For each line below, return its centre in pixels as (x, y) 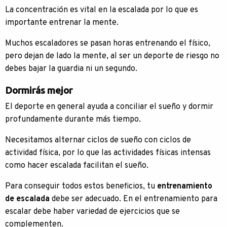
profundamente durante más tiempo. (73, 120)
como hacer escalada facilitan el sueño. (77, 166)
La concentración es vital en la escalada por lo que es (102, 10)
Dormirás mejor (39, 90)
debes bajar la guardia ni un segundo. (71, 69)
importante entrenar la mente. (62, 23)
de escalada (27, 199)
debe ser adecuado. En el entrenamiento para (134, 199)
